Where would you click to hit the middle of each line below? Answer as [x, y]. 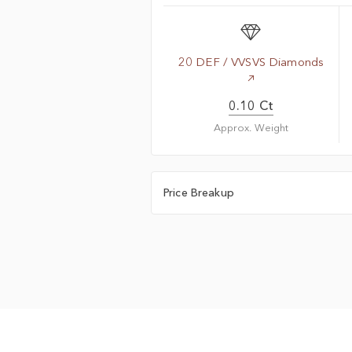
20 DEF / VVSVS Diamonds [251, 62]
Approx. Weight [251, 127]
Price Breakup [199, 192]
